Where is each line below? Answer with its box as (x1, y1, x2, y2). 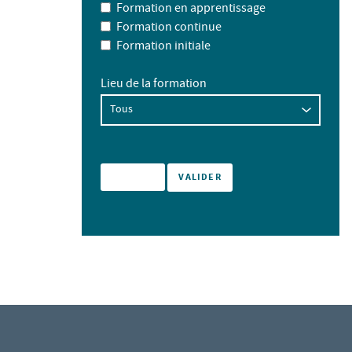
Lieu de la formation (101, 75, 207, 94)
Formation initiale (115, 38, 211, 57)
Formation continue (115, 19, 222, 38)
